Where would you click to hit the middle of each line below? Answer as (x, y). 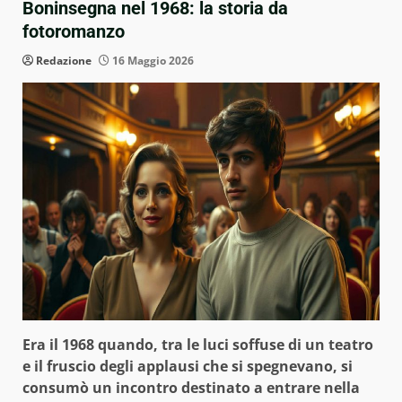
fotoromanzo (74, 31)
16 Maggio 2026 (152, 60)
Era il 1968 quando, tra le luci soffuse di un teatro (198, 344)
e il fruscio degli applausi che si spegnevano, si (188, 366)
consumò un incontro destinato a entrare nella (191, 387)
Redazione (64, 60)
